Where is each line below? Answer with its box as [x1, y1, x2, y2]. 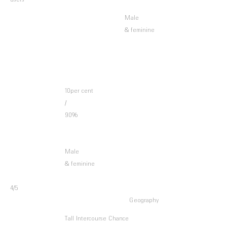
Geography [129, 197, 159, 204]
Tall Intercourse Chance [65, 215, 129, 222]
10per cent [65, 88, 93, 95]
